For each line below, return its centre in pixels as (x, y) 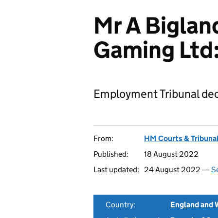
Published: (111, 154)
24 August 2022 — (178, 170)
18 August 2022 (171, 154)
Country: (120, 205)
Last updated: (116, 170)
